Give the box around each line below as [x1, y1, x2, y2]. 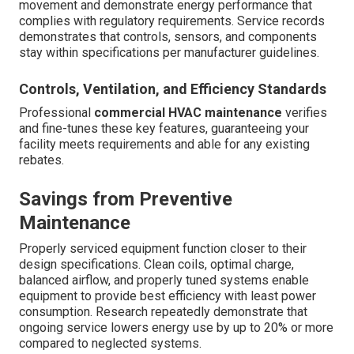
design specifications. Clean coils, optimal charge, [19, 257, 294, 273]
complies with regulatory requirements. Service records [19, 13, 325, 29]
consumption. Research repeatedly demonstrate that [19, 304, 307, 320]
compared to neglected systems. [19, 336, 201, 352]
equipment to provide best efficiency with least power [19, 288, 316, 304]
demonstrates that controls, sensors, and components [19, 29, 317, 45]
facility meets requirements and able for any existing [19, 137, 310, 153]
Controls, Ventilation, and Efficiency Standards [19, 81, 326, 98]
